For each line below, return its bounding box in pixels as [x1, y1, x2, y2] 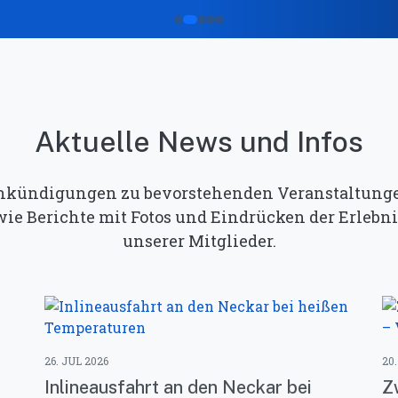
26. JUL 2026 [44, 354, 108, 369]
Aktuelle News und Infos [35, 125, 363, 159]
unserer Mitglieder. [122, 230, 276, 252]
